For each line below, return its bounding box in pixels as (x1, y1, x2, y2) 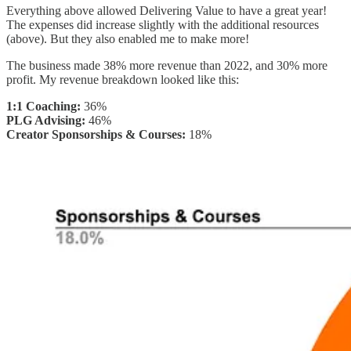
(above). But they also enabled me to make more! (6, 31, 249, 45)
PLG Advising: (6, 113, 85, 127)
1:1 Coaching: (6, 99, 81, 113)
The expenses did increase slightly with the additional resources (6, 17, 319, 31)
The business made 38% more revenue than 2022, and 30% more (6, 58, 327, 72)
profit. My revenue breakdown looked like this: (6, 72, 239, 86)
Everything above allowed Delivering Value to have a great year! (6, 3, 327, 17)
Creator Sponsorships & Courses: (6, 127, 186, 141)
